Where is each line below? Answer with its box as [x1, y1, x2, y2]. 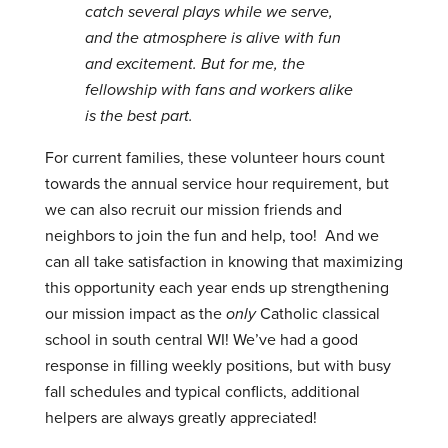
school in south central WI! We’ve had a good [44, 328, 358, 352]
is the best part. [84, 104, 193, 128]
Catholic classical [255, 302, 380, 326]
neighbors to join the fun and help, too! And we [44, 224, 379, 248]
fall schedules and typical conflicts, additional [44, 380, 360, 404]
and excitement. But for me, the [84, 52, 305, 76]
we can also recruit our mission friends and [44, 198, 342, 222]
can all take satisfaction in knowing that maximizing [44, 250, 403, 274]
